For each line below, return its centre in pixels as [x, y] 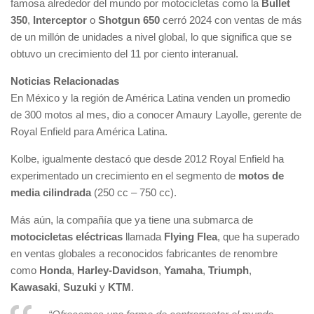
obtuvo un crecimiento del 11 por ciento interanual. [126, 54]
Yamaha [183, 270]
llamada [143, 237]
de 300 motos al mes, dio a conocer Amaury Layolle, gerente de [156, 115]
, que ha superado [258, 237]
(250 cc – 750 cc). [135, 192]
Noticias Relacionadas [65, 81]
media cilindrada [51, 192]
